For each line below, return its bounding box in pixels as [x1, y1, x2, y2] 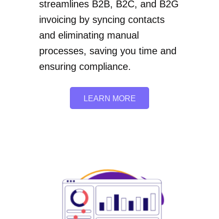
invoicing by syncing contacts [39, 14, 165, 25]
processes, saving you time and [39, 45, 176, 57]
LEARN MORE [83, 94, 136, 103]
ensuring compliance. [39, 61, 131, 72]
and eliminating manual [39, 30, 139, 41]
